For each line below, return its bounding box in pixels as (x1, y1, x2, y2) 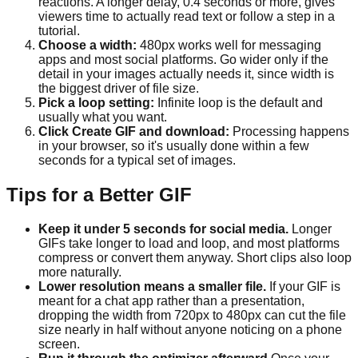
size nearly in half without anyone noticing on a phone (38, 323, 342, 337)
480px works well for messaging (137, 38, 321, 53)
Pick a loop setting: (38, 96, 154, 110)
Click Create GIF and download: (38, 125, 229, 139)
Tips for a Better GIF (6, 184, 192, 206)
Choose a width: (38, 38, 137, 53)
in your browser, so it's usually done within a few (38, 139, 309, 153)
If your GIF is (266, 280, 340, 294)
